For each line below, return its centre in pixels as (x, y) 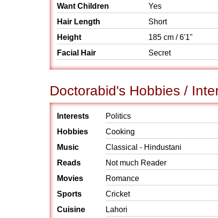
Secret (161, 53)
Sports (69, 194)
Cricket (118, 194)
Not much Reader (136, 163)
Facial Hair (76, 53)
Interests (73, 116)
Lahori (117, 209)
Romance (122, 178)
